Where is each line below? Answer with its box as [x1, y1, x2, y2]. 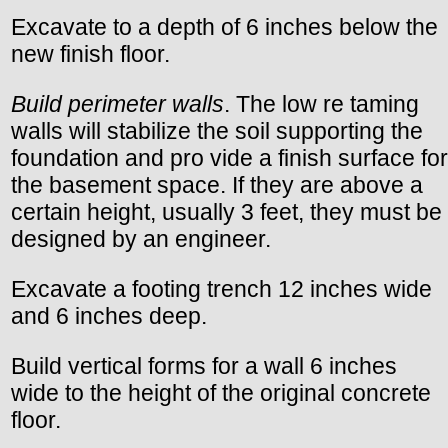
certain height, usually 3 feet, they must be [11, 198, 442, 225]
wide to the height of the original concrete [11, 379, 431, 406]
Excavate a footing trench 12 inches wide [11, 275, 432, 302]
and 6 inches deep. [11, 302, 207, 329]
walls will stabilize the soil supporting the [11, 117, 423, 144]
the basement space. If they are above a [11, 171, 423, 198]
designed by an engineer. [11, 225, 271, 252]
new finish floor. [11, 40, 170, 67]
